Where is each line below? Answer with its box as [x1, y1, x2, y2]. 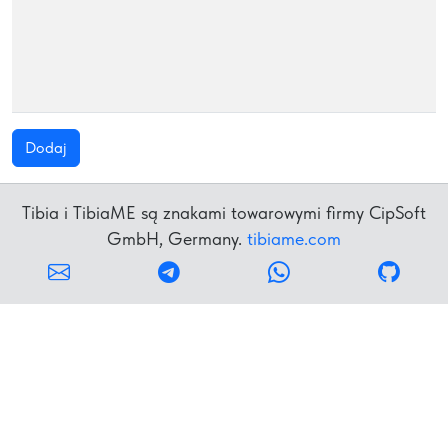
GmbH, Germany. [107, 228, 247, 249]
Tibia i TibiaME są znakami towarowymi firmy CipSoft [22, 202, 426, 223]
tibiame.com [247, 228, 341, 249]
